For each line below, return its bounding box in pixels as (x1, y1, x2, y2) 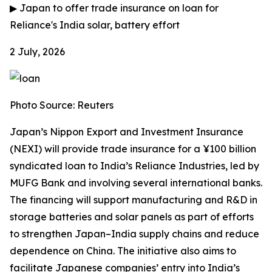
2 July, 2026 (10, 46, 65, 58)
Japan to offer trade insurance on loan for (17, 2, 219, 14)
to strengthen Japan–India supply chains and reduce (10, 228, 259, 240)
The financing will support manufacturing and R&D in (10, 194, 257, 206)
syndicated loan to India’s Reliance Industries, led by (10, 160, 259, 172)
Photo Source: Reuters (10, 99, 114, 111)
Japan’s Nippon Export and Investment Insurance (10, 126, 243, 138)
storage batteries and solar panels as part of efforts (10, 211, 254, 223)
